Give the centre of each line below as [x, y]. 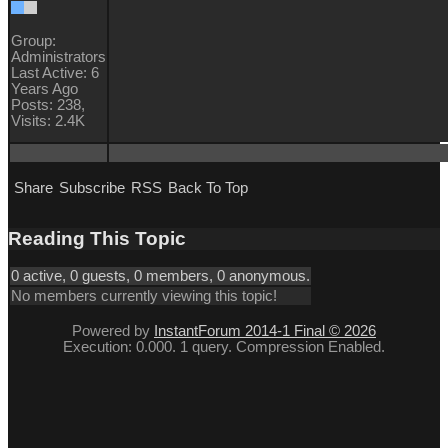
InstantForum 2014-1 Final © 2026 [265, 331]
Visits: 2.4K [48, 121]
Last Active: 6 [55, 73]
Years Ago [44, 89]
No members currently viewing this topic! [144, 296]
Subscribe [92, 188]
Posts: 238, [48, 105]
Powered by [113, 331]
